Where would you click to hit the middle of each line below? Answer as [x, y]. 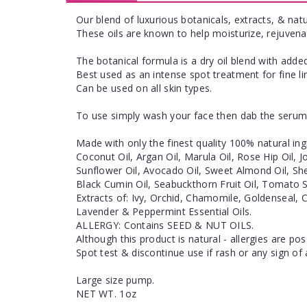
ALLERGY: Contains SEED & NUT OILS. [165, 225]
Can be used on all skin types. [144, 88]
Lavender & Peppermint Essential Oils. [164, 211]
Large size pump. [115, 280]
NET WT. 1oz [107, 294]
